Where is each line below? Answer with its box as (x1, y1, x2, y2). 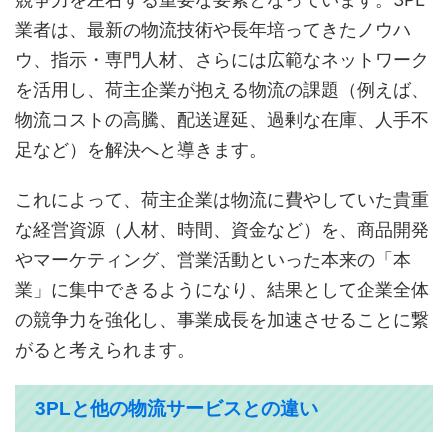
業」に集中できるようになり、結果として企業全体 (15, 279, 429, 301)
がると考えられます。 (15, 339, 195, 361)
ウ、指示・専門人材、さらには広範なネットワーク (15, 49, 429, 71)
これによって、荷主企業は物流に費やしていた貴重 (15, 189, 429, 211)
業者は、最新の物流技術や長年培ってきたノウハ (15, 19, 411, 41)
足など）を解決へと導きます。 (15, 139, 267, 161)
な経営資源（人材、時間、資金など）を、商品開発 (15, 219, 429, 241)
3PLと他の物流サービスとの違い (35, 398, 318, 420)
